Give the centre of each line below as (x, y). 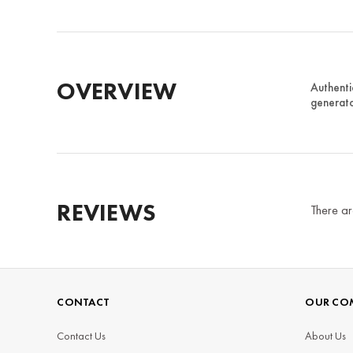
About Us (326, 335)
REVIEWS (107, 213)
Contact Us (82, 335)
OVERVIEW (117, 92)
